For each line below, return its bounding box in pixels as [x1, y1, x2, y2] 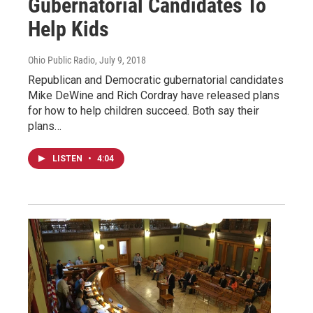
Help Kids [28, 16, 109, 41]
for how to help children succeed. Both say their [28, 103, 259, 117]
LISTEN [52, 153, 85, 163]
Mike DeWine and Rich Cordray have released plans [28, 88, 279, 102]
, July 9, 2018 [95, 54, 146, 66]
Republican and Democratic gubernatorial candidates [28, 73, 284, 87]
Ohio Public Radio [28, 54, 95, 66]
